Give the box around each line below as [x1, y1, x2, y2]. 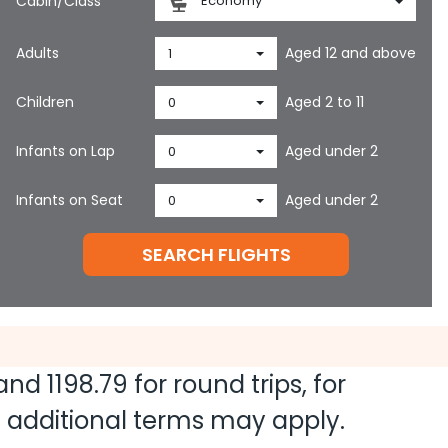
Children [16, 92, 74, 112]
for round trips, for [128, 368, 346, 401]
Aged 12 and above [285, 43, 417, 63]
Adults [16, 43, 59, 63]
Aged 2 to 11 [285, 92, 365, 112]
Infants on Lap [16, 141, 115, 161]
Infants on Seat [16, 190, 123, 210]
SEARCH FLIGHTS [141, 242, 291, 267]
